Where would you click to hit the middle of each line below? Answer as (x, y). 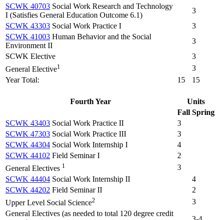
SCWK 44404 (28, 179)
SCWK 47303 (28, 134)
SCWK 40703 (28, 6)
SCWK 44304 (28, 145)
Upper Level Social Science (49, 203)
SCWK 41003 (28, 37)
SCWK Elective (30, 56)
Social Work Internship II (90, 179)
